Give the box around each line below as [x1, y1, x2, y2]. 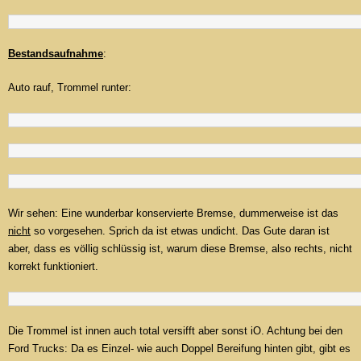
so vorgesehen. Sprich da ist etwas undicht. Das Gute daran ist [31, 225, 330, 238]
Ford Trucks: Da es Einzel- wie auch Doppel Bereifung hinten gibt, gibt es [8, 342, 351, 355]
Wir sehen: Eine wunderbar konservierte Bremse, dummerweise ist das [8, 207, 338, 220]
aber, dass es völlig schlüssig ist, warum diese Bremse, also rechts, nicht [8, 243, 352, 255]
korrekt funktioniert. [8, 260, 98, 273]
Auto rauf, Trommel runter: [8, 81, 131, 94]
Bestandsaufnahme [8, 48, 103, 60]
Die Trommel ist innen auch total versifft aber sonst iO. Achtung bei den [8, 325, 342, 338]
